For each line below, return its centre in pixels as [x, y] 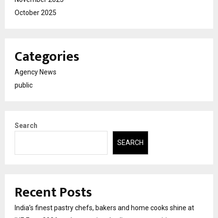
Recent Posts [53, 192]
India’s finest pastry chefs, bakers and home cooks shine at [104, 208]
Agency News [36, 72]
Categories [47, 57]
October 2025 [36, 13]
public [24, 85]
